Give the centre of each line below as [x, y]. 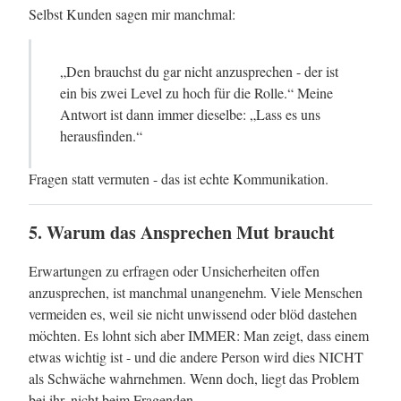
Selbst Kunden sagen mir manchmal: [132, 14]
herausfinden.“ [101, 136]
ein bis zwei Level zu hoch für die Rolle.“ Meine [196, 93]
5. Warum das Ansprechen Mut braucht [182, 232]
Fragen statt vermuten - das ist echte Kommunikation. [179, 179]
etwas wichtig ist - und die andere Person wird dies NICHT [196, 357]
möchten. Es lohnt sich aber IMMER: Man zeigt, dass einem [199, 335]
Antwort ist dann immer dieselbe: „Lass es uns [190, 114]
